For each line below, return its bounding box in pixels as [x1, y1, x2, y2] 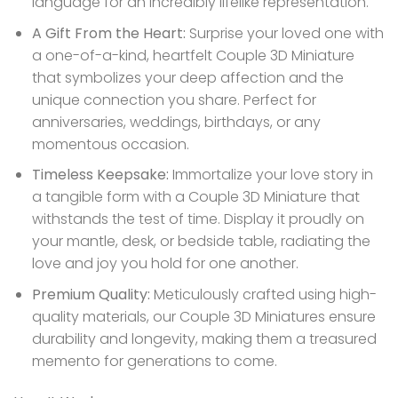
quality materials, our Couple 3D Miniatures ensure [31, 306, 376, 327]
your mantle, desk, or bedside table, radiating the [31, 231, 370, 252]
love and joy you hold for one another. [31, 253, 298, 275]
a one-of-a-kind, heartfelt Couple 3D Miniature [31, 44, 354, 66]
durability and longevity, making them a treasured [31, 328, 377, 349]
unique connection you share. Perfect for [31, 89, 316, 110]
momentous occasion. [31, 133, 189, 155]
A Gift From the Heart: [31, 22, 186, 44]
